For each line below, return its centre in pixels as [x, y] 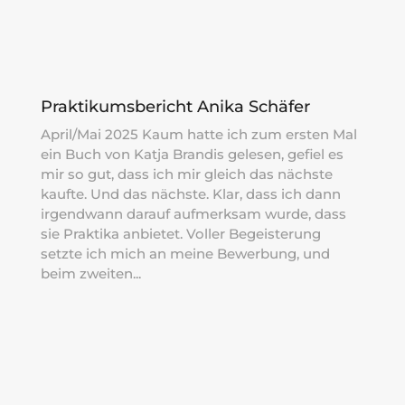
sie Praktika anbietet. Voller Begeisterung [180, 233]
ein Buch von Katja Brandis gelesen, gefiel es [192, 154]
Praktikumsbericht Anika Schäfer [175, 106]
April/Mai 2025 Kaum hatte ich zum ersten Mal [198, 134]
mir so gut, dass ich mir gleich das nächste [186, 174]
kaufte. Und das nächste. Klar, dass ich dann [190, 193]
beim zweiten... [90, 273]
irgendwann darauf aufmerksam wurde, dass [193, 213]
